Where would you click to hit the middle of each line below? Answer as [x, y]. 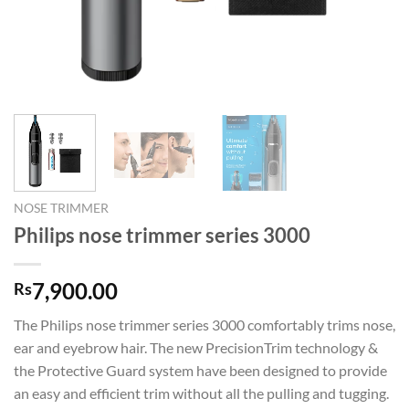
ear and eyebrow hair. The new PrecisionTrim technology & [196, 348]
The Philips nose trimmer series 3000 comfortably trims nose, [204, 325]
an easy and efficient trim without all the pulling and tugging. [201, 393]
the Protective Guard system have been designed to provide [200, 371]
